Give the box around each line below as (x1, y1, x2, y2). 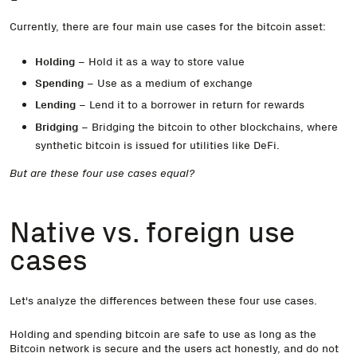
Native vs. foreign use (10, 214, 296, 250)
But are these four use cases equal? (10, 165, 194, 180)
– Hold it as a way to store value (74, 53, 245, 69)
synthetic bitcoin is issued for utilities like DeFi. (34, 137, 280, 152)
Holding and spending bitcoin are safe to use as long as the (10, 326, 316, 341)
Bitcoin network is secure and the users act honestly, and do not (10, 340, 339, 355)
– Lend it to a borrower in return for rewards (75, 97, 304, 112)
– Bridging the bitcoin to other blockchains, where (77, 119, 338, 134)
